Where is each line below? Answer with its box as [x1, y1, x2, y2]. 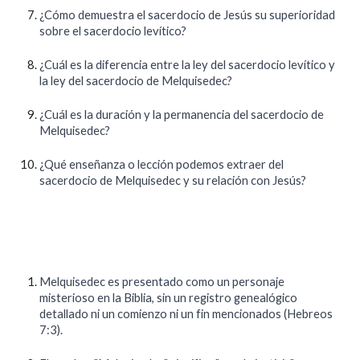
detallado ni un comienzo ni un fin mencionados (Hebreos [39, 307, 333, 321]
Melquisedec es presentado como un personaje [39, 275, 285, 288]
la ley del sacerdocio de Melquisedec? [39, 74, 233, 88]
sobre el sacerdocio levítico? [39, 24, 187, 38]
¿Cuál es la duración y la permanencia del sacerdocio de [39, 108, 325, 121]
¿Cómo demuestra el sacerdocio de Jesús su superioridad [39, 8, 336, 22]
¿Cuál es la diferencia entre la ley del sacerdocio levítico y [39, 58, 336, 72]
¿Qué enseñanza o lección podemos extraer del [39, 157, 284, 171]
